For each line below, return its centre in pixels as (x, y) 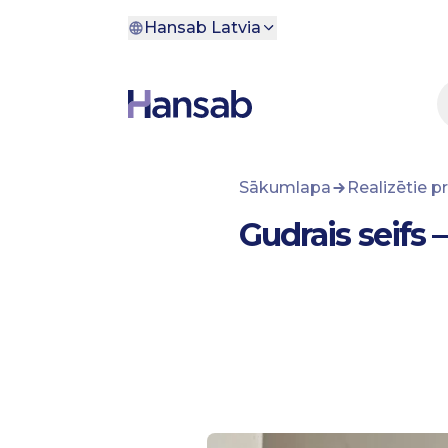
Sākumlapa (285, 187)
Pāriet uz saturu (68, 11)
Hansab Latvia (202, 27)
